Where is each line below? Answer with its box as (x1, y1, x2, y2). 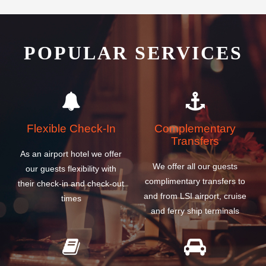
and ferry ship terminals (151, 205, 239, 216)
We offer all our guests (153, 161, 237, 171)
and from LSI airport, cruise (144, 191, 246, 201)
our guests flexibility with (26, 163, 116, 173)
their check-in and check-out (18, 178, 124, 188)
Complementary (154, 122, 236, 135)
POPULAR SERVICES (23, 42, 243, 64)
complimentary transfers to (145, 176, 245, 186)
